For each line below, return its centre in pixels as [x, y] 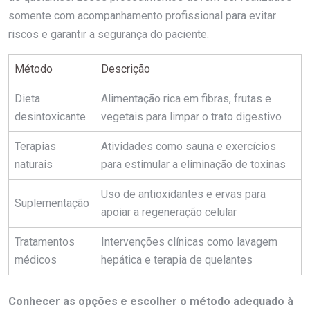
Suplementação [52, 203]
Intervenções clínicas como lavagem [189, 241]
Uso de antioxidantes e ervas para [183, 194]
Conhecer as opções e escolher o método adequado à [151, 301]
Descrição [126, 69]
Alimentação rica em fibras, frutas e [186, 98]
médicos [36, 259]
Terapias [35, 146]
